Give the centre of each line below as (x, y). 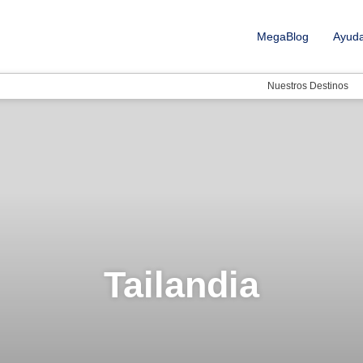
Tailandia (181, 284)
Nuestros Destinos (308, 86)
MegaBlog (282, 36)
